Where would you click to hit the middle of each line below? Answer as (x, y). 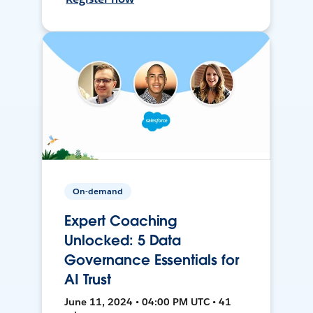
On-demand (98, 191)
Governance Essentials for (152, 260)
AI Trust (88, 280)
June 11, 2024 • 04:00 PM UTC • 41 (148, 302)
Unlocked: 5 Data (123, 241)
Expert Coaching (121, 221)
